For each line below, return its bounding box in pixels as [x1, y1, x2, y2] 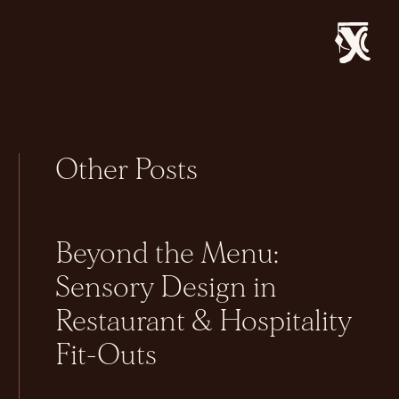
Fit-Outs [55, 340, 158, 370]
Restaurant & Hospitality [55, 306, 353, 337]
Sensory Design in [55, 273, 278, 303]
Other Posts [55, 155, 199, 185]
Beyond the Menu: [55, 239, 280, 269]
